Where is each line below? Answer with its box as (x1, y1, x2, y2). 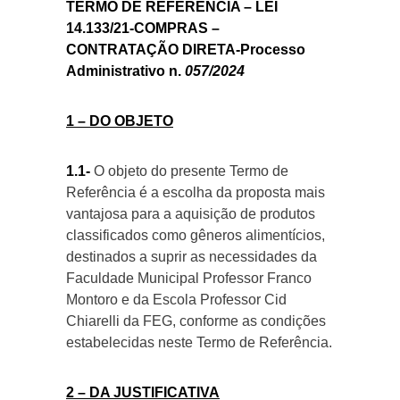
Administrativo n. (66, 63, 185, 79)
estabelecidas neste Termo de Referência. (66, 335, 332, 350)
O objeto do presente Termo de (90, 163, 288, 179)
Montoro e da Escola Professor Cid (66, 292, 287, 307)
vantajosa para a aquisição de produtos (66, 206, 315, 221)
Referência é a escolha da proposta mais (66, 185, 325, 200)
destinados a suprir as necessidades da (66, 249, 317, 264)
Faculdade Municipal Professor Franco (66, 271, 312, 286)
